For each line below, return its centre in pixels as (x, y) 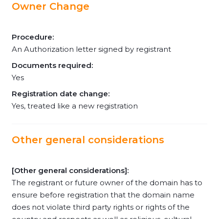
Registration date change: (61, 94)
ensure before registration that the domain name (103, 195)
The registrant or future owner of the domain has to (107, 183)
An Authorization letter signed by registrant (91, 49)
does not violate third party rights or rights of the (101, 207)
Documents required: (52, 65)
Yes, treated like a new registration (75, 106)
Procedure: (33, 37)
